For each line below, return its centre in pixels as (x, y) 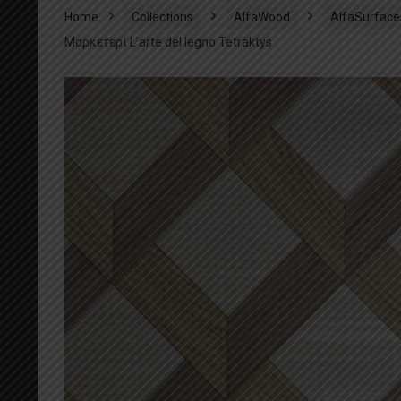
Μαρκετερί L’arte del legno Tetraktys (168, 42)
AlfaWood (262, 17)
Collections (162, 17)
